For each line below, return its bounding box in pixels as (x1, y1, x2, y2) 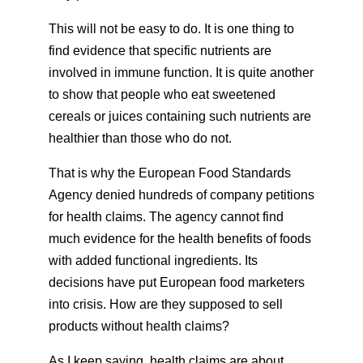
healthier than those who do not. (49, 131, 232, 145)
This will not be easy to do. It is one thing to (49, 22, 294, 36)
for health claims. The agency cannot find (49, 210, 284, 224)
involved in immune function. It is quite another (49, 66, 314, 79)
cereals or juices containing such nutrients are (49, 109, 311, 123)
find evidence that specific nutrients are (49, 44, 271, 58)
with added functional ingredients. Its (49, 254, 258, 267)
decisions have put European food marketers (49, 275, 305, 289)
